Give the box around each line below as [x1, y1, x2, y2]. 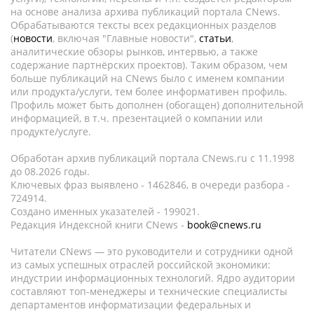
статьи [199, 32, 231, 45]
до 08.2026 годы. [11, 165, 90, 178]
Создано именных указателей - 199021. [11, 205, 200, 218]
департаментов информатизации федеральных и [11, 298, 251, 311]
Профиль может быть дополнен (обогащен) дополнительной [11, 98, 303, 111]
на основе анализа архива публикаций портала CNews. [11, 5, 280, 18]
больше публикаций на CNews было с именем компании [11, 71, 285, 85]
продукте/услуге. [11, 125, 91, 138]
